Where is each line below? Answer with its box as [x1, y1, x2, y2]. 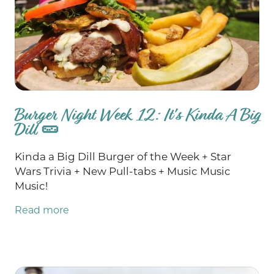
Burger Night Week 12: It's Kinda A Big [15, 104, 259, 126]
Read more [15, 204, 69, 217]
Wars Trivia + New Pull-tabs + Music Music [15, 165, 231, 178]
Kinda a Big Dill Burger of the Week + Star [15, 150, 231, 163]
